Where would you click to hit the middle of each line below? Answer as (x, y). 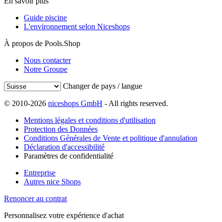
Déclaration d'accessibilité (64, 147)
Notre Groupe (46, 69)
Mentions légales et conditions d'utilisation (90, 120)
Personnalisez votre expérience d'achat (64, 216)
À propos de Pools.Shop (42, 44)
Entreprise (40, 173)
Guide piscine (45, 18)
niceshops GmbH (75, 104)
